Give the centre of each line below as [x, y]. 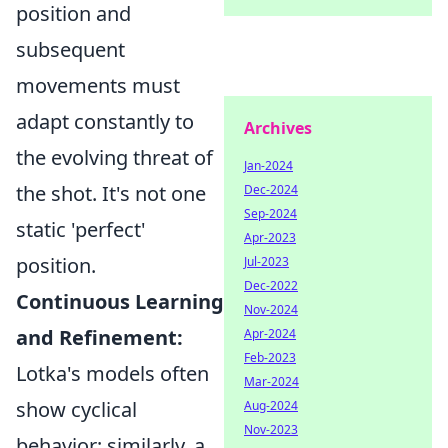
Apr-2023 [270, 237]
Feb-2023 [270, 357]
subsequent [70, 49]
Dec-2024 [271, 189]
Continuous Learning [120, 301]
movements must [98, 85]
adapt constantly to [105, 121]
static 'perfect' [81, 229]
